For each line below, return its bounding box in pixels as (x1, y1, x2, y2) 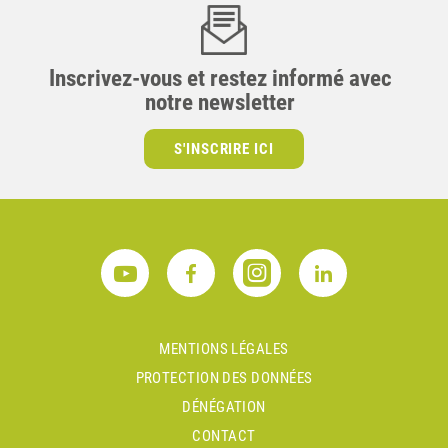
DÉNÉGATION (182, 398, 266, 417)
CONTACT (192, 427, 256, 446)
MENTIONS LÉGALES (159, 340, 289, 359)
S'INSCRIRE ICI (173, 140, 275, 159)
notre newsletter (145, 89, 295, 117)
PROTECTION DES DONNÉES (135, 369, 313, 388)
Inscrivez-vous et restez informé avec (48, 65, 392, 93)
